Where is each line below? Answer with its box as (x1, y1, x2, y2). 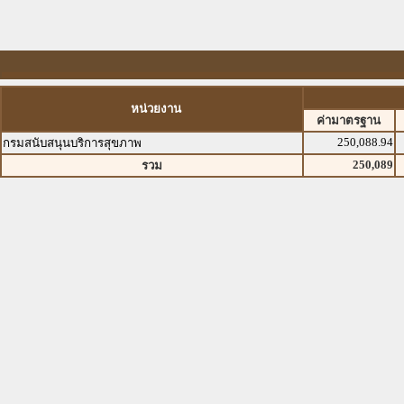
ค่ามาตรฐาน (317, 114, 381, 127)
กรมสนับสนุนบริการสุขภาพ (3, 136, 142, 150)
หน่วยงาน (131, 102, 181, 115)
